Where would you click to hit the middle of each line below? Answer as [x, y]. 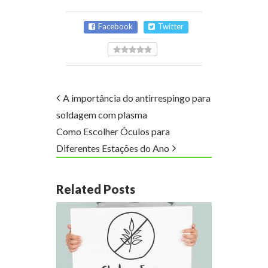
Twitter [171, 26]
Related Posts [96, 189]
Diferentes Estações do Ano [113, 148]
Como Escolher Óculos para [113, 131]
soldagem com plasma [102, 114]
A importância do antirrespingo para [137, 98]
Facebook [115, 26]
